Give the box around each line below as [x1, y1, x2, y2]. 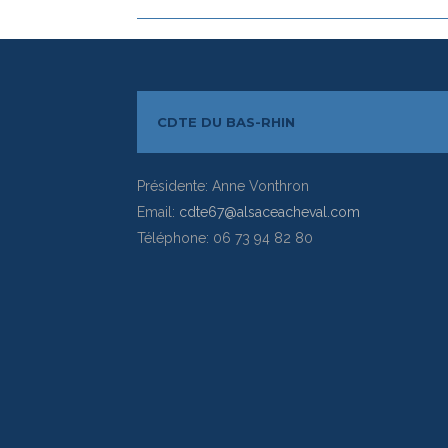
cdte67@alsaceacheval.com [179, 203, 360, 220]
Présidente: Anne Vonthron [137, 177, 309, 194]
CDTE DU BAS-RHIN [157, 113, 295, 130]
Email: [137, 203, 179, 220]
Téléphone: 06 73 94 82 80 [137, 229, 313, 246]
